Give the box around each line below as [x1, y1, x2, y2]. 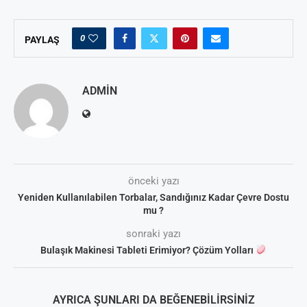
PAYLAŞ [25, 34, 60, 46]
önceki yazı [127, 175, 180, 188]
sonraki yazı [126, 228, 181, 241]
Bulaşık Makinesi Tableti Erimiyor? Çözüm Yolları [40, 245, 256, 256]
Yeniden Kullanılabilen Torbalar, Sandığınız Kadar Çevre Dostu [18, 192, 289, 204]
